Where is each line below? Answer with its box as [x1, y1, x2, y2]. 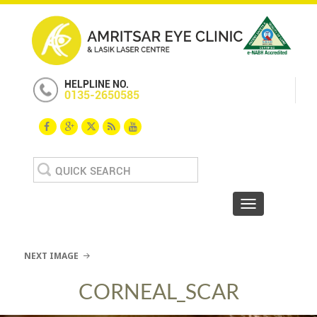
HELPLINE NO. [64, 79, 129, 91]
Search [33, 156, 66, 171]
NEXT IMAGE [24, 250, 79, 263]
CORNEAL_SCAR [78, 278, 239, 304]
